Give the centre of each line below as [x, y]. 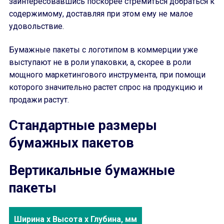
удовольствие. [36, 26]
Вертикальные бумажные [92, 170]
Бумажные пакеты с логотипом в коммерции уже [103, 50]
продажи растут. [39, 100]
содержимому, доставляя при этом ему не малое [101, 14]
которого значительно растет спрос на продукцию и [106, 87]
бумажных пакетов [71, 143]
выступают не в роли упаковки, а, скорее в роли [100, 62]
